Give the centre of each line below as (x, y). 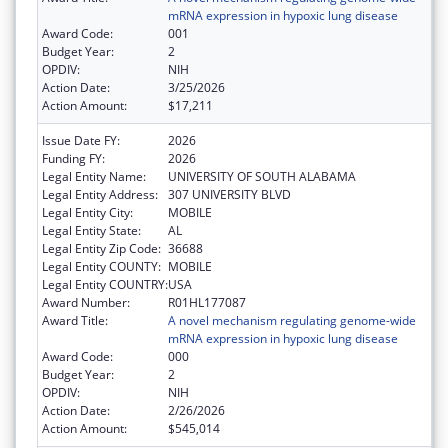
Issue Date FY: (81, 140)
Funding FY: (73, 158)
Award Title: (75, 320)
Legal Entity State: (91, 230)
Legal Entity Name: (94, 176)
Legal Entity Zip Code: (101, 248)
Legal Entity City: (87, 212)
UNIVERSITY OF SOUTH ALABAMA (262, 176)
